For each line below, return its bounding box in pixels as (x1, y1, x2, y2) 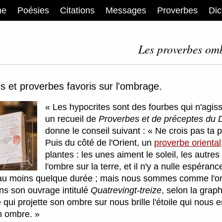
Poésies (17, 5, 49, 15)
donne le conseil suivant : (45, 126, 148, 136)
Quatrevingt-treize (91, 185, 162, 196)
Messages (106, 5, 146, 15)
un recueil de (45, 114, 99, 124)
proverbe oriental (154, 138, 221, 148)
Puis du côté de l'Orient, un (45, 138, 154, 148)
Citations (60, 5, 95, 15)
